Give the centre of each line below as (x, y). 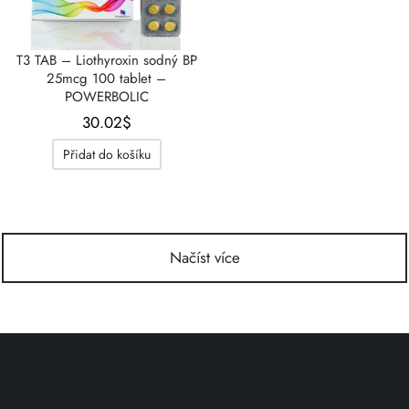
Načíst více (204, 258)
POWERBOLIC (106, 96)
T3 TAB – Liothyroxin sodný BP (106, 60)
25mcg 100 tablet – (107, 78)
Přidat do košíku (106, 155)
